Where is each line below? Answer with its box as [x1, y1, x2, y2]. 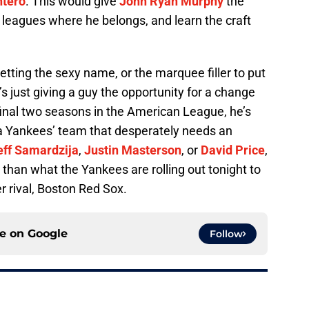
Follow [210, 228, 243, 241]
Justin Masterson [84, 143, 181, 158]
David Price [201, 143, 265, 158]
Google [28, 227, 68, 241]
